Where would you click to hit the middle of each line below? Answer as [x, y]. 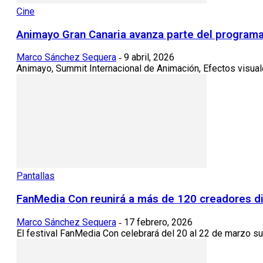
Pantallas [36, 176]
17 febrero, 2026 [158, 222]
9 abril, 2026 [149, 58]
